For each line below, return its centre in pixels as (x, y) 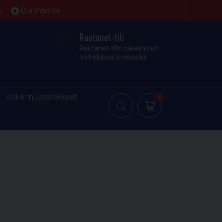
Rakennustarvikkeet (42, 97)
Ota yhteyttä (41, 10)
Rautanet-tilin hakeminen (119, 48)
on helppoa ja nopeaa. (113, 57)
